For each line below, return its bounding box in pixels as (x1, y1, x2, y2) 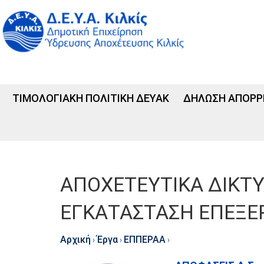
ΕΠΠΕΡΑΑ (124, 233, 166, 245)
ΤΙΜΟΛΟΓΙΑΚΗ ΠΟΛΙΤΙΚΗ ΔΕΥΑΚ (12, 92, 169, 104)
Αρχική (60, 233, 91, 245)
